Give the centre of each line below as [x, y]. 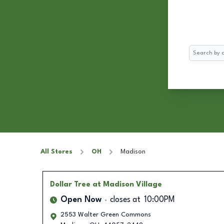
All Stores [56, 152]
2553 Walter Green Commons [105, 215]
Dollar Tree [70, 184]
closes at [125, 200]
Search [199, 50]
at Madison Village [127, 184]
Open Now [81, 200]
